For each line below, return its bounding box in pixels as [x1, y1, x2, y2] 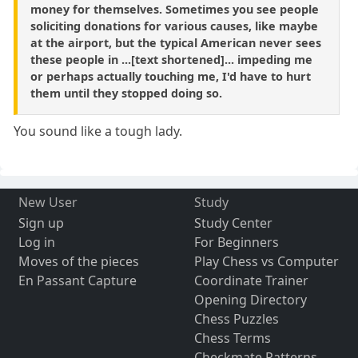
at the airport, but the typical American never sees [30, 35, 321, 51]
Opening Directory [193, 291, 307, 309]
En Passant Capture [18, 272, 137, 290]
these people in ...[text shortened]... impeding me [30, 52, 312, 68]
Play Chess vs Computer [193, 253, 339, 271]
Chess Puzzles [193, 310, 279, 328]
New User [18, 193, 78, 212]
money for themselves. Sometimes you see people [30, 2, 319, 18]
